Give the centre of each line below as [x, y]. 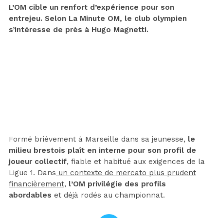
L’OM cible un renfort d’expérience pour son [91, 7]
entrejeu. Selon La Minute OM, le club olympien [98, 18]
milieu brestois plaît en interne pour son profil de [102, 150]
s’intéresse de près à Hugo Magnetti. [79, 29]
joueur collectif [38, 161]
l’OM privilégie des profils [116, 184]
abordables [31, 195]
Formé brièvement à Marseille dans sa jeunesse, [98, 139]
